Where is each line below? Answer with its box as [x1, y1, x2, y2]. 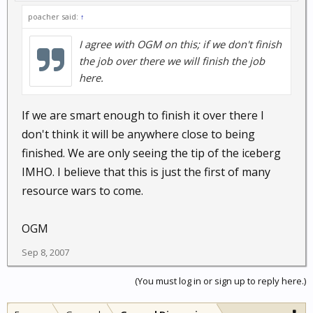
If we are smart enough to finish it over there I [22, 108, 264, 123]
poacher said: [28, 11, 80, 22]
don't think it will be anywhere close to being [22, 126, 255, 142]
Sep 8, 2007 [22, 246, 69, 259]
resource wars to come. [22, 183, 143, 198]
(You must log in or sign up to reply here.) [135, 275, 306, 287]
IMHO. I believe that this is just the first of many [22, 164, 270, 180]
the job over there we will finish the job [79, 54, 265, 68]
